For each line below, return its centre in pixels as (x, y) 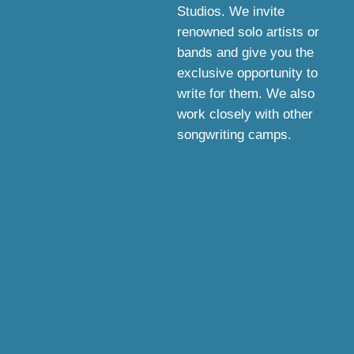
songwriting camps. (234, 135)
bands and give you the (245, 53)
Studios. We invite (231, 11)
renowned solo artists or (248, 32)
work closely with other (245, 114)
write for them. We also (246, 94)
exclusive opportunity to (247, 73)
